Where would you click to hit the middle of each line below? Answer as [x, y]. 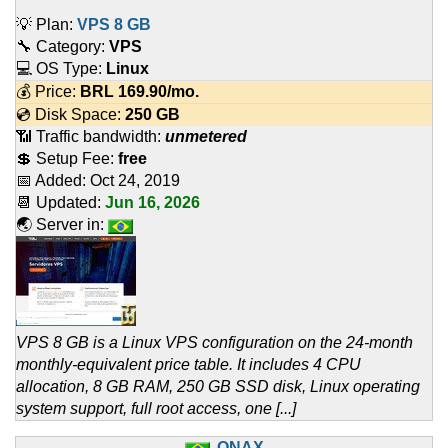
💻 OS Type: [61, 69]
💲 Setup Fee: [67, 159]
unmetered [206, 137]
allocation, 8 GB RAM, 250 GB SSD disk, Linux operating [218, 387]
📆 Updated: [60, 203]
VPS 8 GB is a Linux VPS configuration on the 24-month [214, 343]
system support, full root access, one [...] [156, 409]
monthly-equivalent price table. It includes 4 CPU [188, 365]
